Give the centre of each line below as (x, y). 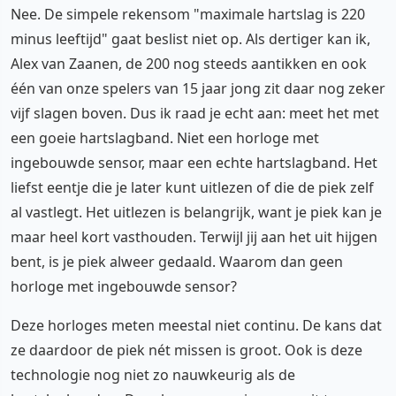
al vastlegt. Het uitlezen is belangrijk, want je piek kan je (196, 212)
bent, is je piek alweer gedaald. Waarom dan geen (177, 261)
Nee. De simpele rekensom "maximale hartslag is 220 (188, 14)
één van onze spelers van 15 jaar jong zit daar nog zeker (198, 88)
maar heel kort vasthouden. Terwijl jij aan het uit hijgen (194, 236)
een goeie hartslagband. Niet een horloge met (165, 137)
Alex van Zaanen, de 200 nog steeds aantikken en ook (189, 63)
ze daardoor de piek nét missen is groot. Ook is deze (187, 350)
